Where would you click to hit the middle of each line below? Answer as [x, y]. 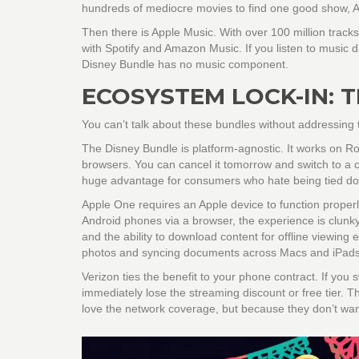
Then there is [117, 32]
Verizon [101, 277]
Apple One [109, 205]
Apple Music [182, 32]
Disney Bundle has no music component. [185, 65]
